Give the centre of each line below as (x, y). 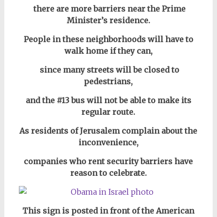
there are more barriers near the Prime (108, 9)
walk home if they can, (108, 51)
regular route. (108, 112)
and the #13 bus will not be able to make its (108, 101)
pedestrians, (108, 82)
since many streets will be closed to (108, 70)
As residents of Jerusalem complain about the (108, 131)
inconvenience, (108, 143)
